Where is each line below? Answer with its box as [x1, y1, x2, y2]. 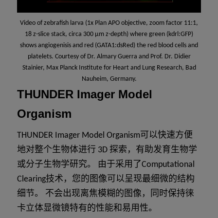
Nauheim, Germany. [81, 75, 137, 83]
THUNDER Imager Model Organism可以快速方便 [17, 131, 193, 141]
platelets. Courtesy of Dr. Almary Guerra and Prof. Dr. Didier [27, 53, 191, 61]
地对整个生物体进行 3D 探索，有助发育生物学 [17, 145, 197, 155]
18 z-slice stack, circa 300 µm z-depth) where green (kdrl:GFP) [25, 31, 193, 38]
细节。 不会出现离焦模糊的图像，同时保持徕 [17, 189, 194, 199]
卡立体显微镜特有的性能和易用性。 [17, 204, 157, 214]
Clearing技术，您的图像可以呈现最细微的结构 [17, 175, 195, 184]
